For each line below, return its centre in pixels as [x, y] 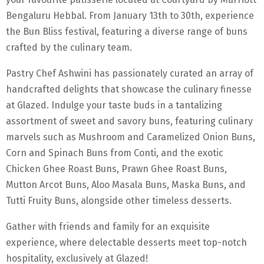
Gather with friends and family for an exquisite [108, 226]
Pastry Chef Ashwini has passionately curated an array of [130, 73]
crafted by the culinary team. [69, 47]
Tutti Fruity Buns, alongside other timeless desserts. [119, 200]
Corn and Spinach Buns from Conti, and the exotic [115, 153]
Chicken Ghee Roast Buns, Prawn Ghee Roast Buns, [116, 169]
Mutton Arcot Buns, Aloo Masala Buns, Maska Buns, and [126, 184]
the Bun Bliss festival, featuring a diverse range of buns [127, 31]
